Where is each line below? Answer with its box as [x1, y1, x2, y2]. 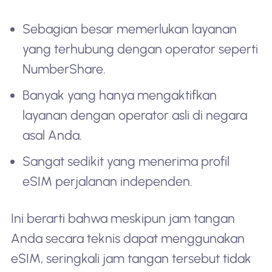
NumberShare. [22, 61, 106, 77]
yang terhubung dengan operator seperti [22, 41, 259, 57]
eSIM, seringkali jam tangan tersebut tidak [10, 251, 251, 267]
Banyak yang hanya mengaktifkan [22, 87, 217, 103]
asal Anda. [22, 127, 83, 143]
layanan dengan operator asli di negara [22, 107, 248, 123]
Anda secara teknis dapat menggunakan [10, 231, 245, 246]
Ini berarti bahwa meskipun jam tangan [10, 211, 235, 226]
